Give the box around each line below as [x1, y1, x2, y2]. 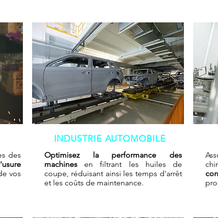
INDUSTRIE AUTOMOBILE [54, 133, 166, 145]
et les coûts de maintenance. [44, 178, 144, 188]
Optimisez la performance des [44, 150, 182, 160]
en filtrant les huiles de [77, 160, 182, 169]
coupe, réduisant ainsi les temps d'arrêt [44, 169, 182, 179]
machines [44, 160, 77, 169]
